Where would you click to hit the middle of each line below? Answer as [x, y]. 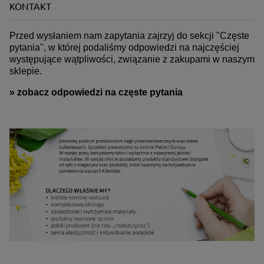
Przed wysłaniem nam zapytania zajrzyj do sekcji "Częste [129, 35]
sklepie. [26, 71]
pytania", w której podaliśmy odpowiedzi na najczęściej [124, 47]
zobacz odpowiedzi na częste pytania [100, 92]
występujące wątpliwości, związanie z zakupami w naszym [132, 59]
